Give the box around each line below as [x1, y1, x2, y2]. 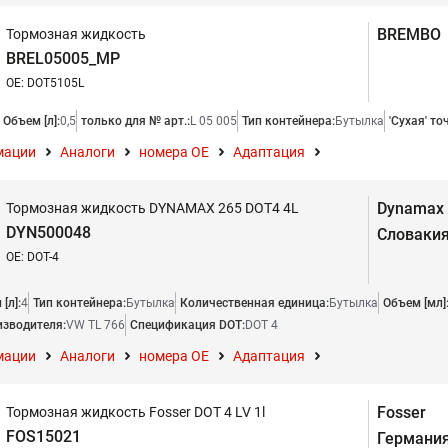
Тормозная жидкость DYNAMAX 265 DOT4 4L [6, 200, 299, 216]
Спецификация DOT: [130, 318, 245, 332]
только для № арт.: [81, 114, 190, 128]
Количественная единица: [180, 296, 329, 310]
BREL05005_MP [6, 49, 120, 68]
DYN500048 [6, 223, 91, 242]
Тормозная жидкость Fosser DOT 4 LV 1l [6, 404, 265, 420]
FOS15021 [6, 427, 81, 446]
